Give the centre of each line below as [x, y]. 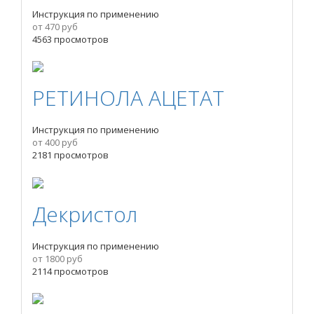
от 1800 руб [57, 258]
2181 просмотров [70, 155]
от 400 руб [55, 143]
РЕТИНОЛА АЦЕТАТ [128, 98]
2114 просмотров [70, 271]
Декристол [85, 214]
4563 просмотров [70, 39]
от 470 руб [55, 26]
